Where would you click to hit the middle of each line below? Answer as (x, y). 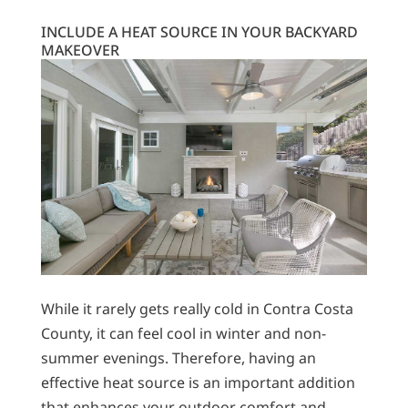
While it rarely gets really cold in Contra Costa (197, 308)
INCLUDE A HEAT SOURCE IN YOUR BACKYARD (199, 31)
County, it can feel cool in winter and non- (183, 333)
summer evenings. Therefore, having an (178, 357)
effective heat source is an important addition (198, 382)
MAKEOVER (80, 50)
